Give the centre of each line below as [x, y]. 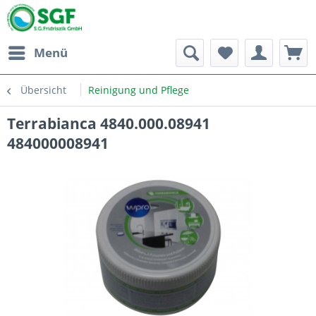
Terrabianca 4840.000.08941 [109, 123]
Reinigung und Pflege [139, 90]
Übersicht [43, 90]
